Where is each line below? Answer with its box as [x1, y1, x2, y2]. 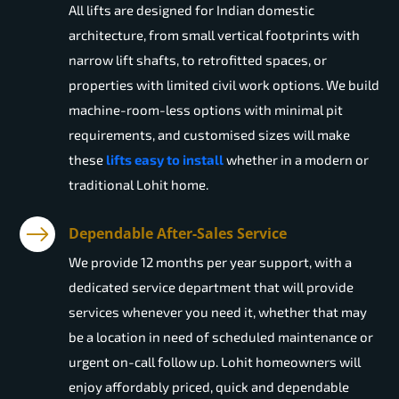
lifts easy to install [106, 151, 224, 168]
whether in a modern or [224, 151, 369, 168]
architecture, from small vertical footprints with [69, 27, 360, 44]
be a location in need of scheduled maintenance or [69, 329, 373, 346]
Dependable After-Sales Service [69, 224, 287, 244]
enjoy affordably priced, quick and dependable [69, 379, 349, 395]
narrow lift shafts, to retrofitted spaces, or [69, 52, 327, 69]
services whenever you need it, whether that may [69, 304, 367, 321]
